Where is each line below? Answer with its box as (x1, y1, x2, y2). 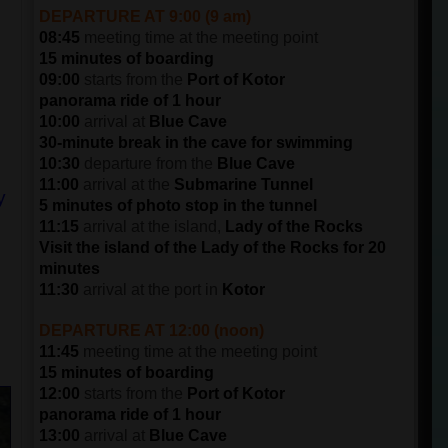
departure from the (80, 155, 217, 172)
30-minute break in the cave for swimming (39, 134, 353, 151)
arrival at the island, (79, 218, 225, 235)
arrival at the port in (79, 281, 222, 298)
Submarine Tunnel (174, 176, 313, 193)
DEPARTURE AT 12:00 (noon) (39, 322, 264, 339)
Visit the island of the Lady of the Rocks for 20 (39, 239, 386, 256)
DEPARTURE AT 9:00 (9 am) (39, 8, 251, 25)
